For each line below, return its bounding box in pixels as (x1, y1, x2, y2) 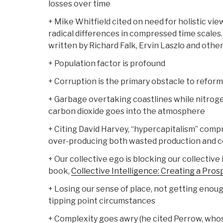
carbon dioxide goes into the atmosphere (48, 107, 205, 116)
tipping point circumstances (48, 196, 155, 206)
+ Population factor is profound (48, 59, 165, 69)
